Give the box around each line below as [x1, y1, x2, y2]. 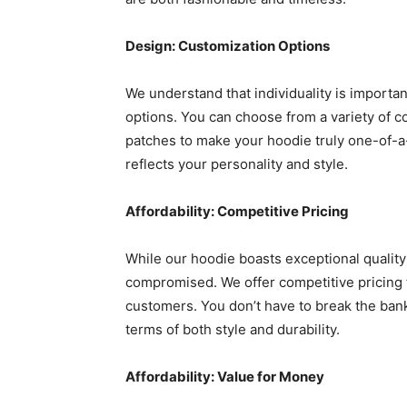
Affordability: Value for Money [125, 368, 324, 386]
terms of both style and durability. [125, 321, 340, 339]
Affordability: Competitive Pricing [125, 203, 349, 221]
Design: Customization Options [125, 37, 330, 55]
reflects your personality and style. [125, 155, 348, 174]
